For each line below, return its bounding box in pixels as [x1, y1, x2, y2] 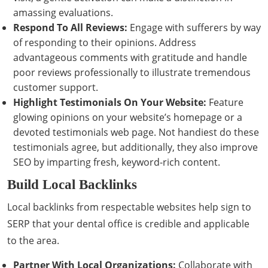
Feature [206, 96, 243, 109]
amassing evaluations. [13, 6, 113, 19]
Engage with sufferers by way [127, 21, 261, 34]
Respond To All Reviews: [13, 21, 127, 34]
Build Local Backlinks [7, 176, 137, 192]
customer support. [13, 81, 98, 94]
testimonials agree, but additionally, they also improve [13, 141, 258, 154]
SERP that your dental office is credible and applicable [7, 217, 249, 230]
